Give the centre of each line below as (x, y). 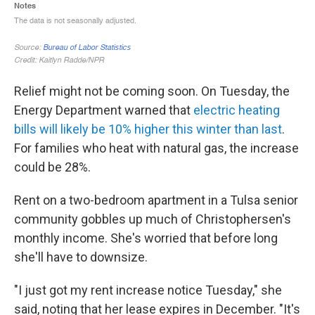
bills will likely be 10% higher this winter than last (148, 129)
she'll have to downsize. (81, 257)
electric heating (237, 110)
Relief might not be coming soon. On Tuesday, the (152, 91)
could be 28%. (52, 167)
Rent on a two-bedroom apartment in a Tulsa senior (156, 200)
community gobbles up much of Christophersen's (153, 219)
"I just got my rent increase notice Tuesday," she (148, 290)
